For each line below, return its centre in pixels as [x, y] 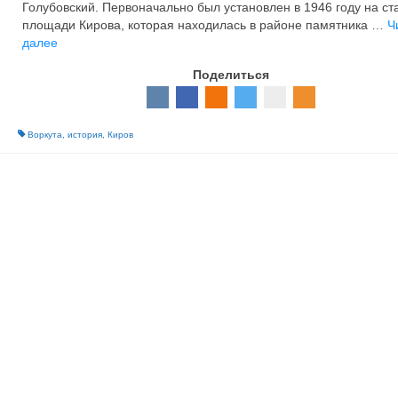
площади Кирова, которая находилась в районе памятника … [204, 25]
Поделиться [231, 75]
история [84, 135]
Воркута [44, 135]
